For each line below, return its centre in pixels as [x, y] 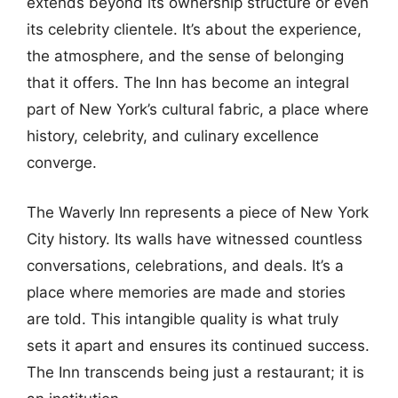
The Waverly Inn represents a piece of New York [198, 212]
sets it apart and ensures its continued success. [198, 345]
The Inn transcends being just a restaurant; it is [195, 372]
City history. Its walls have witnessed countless [195, 239]
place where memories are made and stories [186, 292]
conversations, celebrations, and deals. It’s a [185, 265]
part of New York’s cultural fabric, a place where [198, 109]
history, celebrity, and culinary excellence [173, 136]
